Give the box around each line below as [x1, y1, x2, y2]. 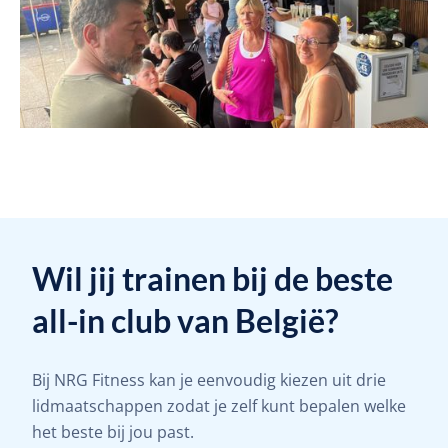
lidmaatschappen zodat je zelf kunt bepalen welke [32, 395, 407, 417]
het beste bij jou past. [32, 421, 195, 443]
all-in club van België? [32, 301, 339, 340]
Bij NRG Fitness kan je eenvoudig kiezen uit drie [32, 369, 387, 391]
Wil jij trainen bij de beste [32, 259, 394, 298]
